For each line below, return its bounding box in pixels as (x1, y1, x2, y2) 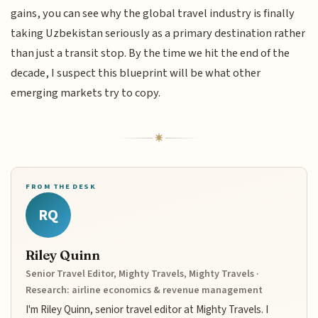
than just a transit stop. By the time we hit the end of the (11, 45, 290, 62)
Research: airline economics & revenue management (26, 283, 263, 298)
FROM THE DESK (26, 181, 97, 192)
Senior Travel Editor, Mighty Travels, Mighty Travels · (26, 267, 260, 282)
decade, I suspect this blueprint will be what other (11, 65, 261, 82)
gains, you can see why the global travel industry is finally (11, 5, 295, 23)
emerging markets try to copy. (11, 84, 161, 102)
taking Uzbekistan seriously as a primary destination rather (11, 25, 306, 43)
